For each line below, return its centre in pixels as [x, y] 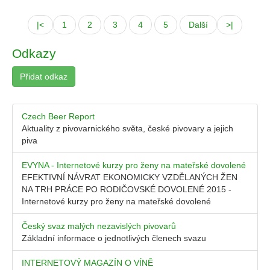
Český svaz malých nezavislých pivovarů [99, 226]
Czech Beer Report [58, 116]
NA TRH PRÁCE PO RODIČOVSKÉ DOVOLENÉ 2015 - [127, 189]
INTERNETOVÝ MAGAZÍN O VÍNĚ [87, 263]
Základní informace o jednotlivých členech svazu [114, 238]
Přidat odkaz [44, 77]
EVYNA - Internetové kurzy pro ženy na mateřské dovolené [134, 165]
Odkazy [34, 53]
